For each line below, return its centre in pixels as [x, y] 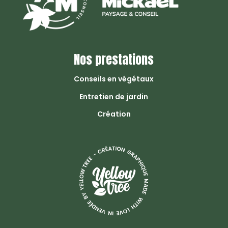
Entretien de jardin [114, 97]
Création [114, 114]
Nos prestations [114, 60]
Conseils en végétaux [114, 79]
